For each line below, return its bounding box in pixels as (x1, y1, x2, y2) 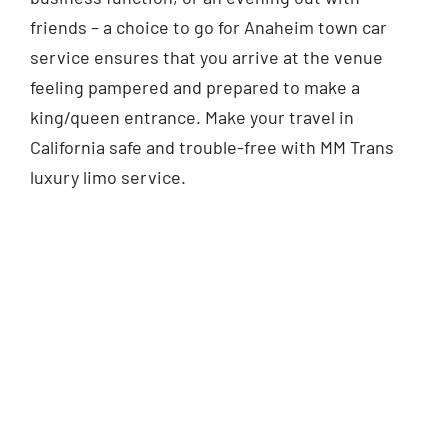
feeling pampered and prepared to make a (29, 75, 360, 98)
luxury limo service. (29, 165, 186, 188)
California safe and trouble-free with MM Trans (29, 135, 394, 158)
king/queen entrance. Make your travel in (29, 105, 354, 128)
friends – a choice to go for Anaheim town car (29, 15, 387, 38)
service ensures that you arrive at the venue (29, 45, 383, 68)
